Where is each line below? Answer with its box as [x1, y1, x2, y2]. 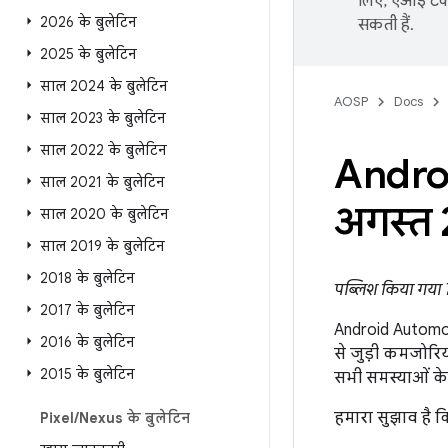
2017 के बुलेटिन [40, 301, 135, 319]
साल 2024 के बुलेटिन [40, 77, 168, 95]
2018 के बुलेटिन [40, 269, 135, 287]
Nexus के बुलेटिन [79, 409, 190, 427]
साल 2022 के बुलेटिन [40, 141, 167, 159]
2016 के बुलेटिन [40, 333, 135, 351]
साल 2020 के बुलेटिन [40, 205, 169, 223]
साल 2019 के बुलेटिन [40, 237, 165, 255]
